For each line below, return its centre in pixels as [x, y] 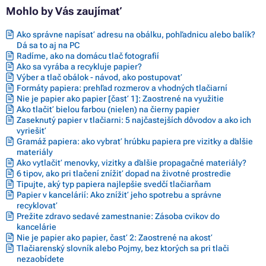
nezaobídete [40, 259]
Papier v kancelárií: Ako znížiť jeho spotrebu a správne [119, 194]
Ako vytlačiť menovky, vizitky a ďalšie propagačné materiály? [132, 162]
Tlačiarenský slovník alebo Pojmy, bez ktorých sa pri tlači [123, 248]
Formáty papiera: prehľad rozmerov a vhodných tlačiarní [122, 88]
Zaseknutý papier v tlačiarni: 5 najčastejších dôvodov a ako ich [134, 120]
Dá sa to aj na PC [48, 45]
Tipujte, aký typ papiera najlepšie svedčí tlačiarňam [114, 184]
